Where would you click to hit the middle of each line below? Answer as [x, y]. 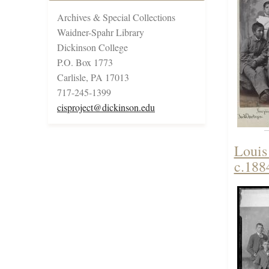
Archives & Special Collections [116, 17]
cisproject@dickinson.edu [106, 107]
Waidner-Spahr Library [101, 32]
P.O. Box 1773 [85, 62]
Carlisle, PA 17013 [93, 77]
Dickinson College [92, 47]
